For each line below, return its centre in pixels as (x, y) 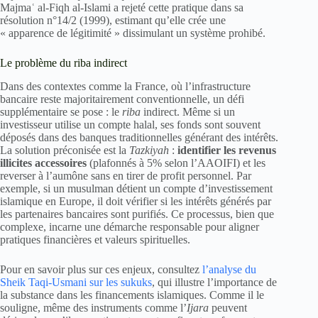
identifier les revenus (227, 150)
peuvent (228, 307)
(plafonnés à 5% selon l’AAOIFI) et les (176, 163)
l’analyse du (229, 269)
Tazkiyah (149, 150)
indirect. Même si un (188, 111)
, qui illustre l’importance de (214, 282)
